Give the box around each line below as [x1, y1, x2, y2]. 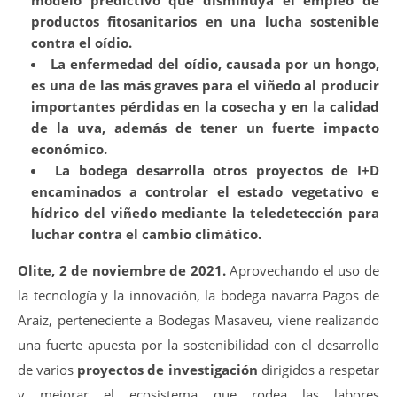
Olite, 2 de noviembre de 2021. [18, 261, 226, 279]
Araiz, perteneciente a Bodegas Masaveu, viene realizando [18, 311, 379, 329]
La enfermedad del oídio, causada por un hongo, [51, 55, 379, 73]
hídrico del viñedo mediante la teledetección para [31, 204, 379, 222]
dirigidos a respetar [257, 361, 380, 378]
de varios [18, 361, 78, 378]
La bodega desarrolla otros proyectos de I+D [54, 161, 380, 179]
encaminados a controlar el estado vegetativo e [31, 183, 379, 200]
